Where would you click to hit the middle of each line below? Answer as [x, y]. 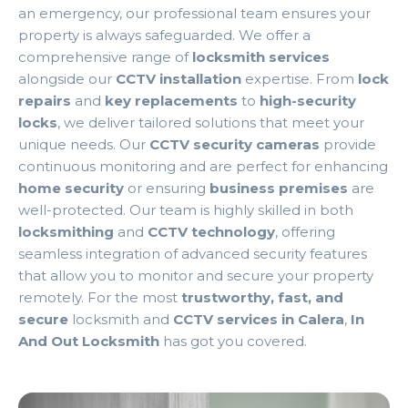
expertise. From [300, 79]
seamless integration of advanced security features [193, 254]
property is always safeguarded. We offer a [164, 36]
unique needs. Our [84, 145]
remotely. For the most [100, 298]
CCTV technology [211, 232]
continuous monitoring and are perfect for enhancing [203, 167]
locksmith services [261, 57]
